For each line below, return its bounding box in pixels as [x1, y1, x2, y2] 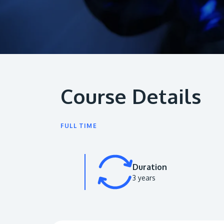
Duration [132, 161, 167, 172]
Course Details [60, 83, 201, 108]
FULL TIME [60, 122, 97, 129]
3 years [132, 173, 155, 182]
